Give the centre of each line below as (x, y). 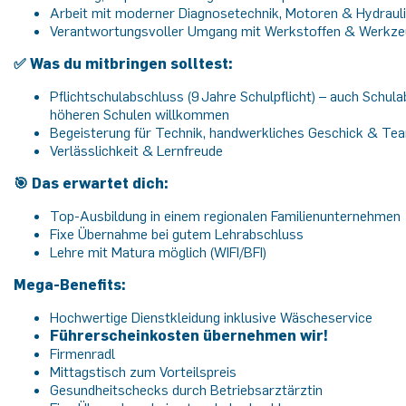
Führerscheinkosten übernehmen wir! (189, 335)
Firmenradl (82, 353)
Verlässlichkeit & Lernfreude (136, 150)
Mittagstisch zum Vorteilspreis (143, 372)
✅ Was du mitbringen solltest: (123, 63)
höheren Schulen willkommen (140, 114)
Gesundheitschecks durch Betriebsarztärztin (186, 390)
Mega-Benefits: (70, 285)
